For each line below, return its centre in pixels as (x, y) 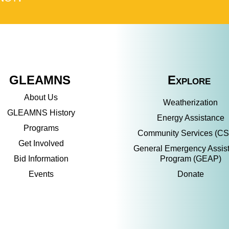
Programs (41, 128)
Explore (189, 80)
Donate (190, 174)
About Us (41, 97)
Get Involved (41, 143)
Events (41, 174)
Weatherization (191, 102)
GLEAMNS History (41, 113)
